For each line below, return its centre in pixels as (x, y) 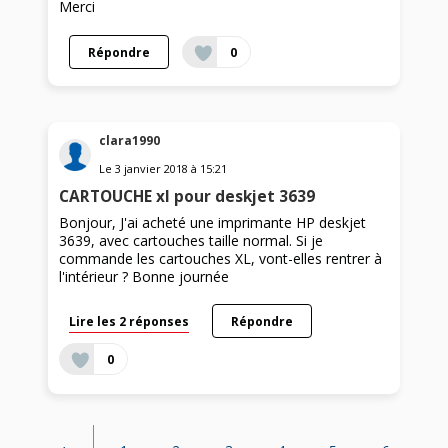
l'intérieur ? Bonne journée (144, 277)
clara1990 (130, 141)
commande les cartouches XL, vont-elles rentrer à (221, 259)
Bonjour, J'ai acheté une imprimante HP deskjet (213, 223)
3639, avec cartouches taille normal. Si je (191, 241)
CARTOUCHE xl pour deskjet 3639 (187, 197)
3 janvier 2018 (152, 169)
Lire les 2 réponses (129, 321)
